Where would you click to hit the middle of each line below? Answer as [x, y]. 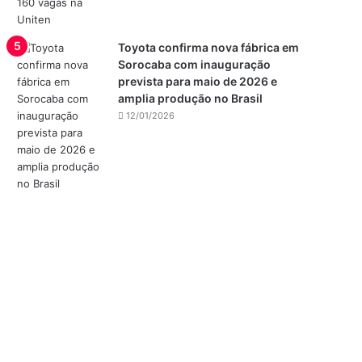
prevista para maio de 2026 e [198, 81]
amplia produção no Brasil [191, 98]
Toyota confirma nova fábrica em [209, 47]
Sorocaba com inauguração [195, 64]
